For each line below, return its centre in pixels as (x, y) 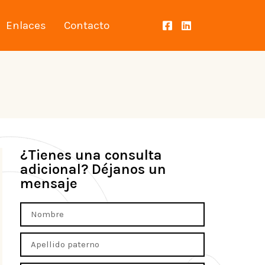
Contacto (86, 25)
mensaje (49, 183)
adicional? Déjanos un (93, 169)
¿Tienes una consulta (91, 155)
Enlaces (26, 25)
